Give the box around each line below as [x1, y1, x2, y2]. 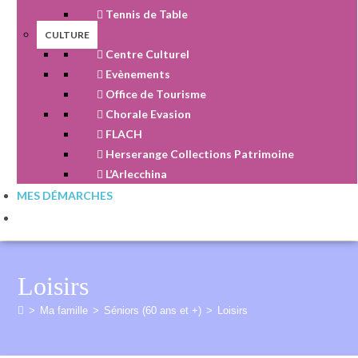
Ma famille [40, 304, 89, 316]
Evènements [103, 67, 170, 81]
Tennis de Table [103, 7, 188, 21]
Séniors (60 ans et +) [104, 304, 202, 316]
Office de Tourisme [103, 87, 206, 101]
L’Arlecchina [103, 167, 167, 181]
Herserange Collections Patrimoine [103, 147, 294, 161]
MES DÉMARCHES [17, 189, 113, 202]
